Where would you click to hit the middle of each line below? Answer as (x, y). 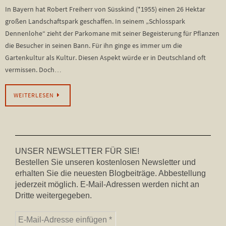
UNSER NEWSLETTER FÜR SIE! (77, 151)
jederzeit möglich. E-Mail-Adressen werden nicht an (107, 185)
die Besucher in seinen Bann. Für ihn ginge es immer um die (94, 45)
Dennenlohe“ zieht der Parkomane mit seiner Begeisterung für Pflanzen (112, 33)
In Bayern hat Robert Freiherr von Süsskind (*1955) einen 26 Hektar (105, 9)
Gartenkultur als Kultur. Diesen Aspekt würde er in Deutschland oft (105, 58)
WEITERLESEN (34, 96)
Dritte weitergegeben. (53, 196)
